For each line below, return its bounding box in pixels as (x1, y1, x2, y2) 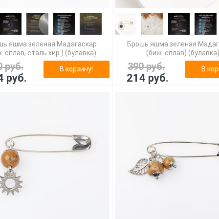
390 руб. (128, 60, 165, 72)
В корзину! (60, 65, 93, 73)
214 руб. (126, 71, 169, 84)
